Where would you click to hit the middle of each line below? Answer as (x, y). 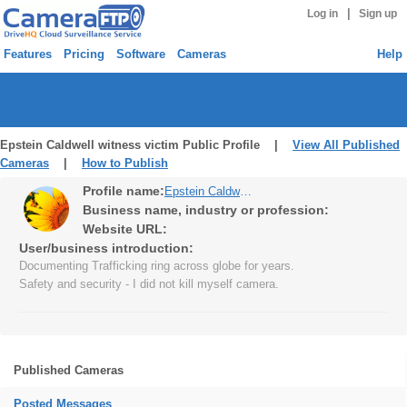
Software (141, 54)
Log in (322, 14)
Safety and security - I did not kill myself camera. (149, 284)
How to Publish (125, 163)
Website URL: (125, 229)
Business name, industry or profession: (206, 210)
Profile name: (124, 191)
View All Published (346, 145)
